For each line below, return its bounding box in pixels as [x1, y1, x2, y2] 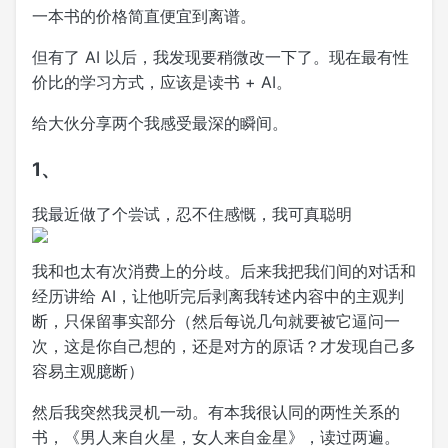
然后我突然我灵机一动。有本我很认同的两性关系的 [32, 402, 400, 423]
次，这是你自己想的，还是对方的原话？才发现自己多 [32, 336, 416, 357]
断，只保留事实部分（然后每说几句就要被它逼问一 [32, 311, 400, 332]
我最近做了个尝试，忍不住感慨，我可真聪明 [32, 204, 357, 225]
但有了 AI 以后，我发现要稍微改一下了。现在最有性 [32, 46, 409, 67]
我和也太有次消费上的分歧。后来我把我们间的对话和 [32, 261, 416, 282]
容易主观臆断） [32, 361, 144, 382]
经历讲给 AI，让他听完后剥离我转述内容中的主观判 [32, 286, 404, 307]
